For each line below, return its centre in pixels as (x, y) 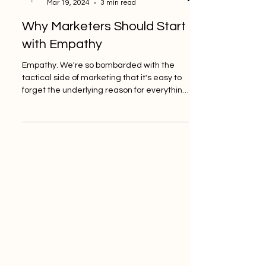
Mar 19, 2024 (68, 28)
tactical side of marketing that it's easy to (102, 103)
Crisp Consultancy (75, 18)
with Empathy (62, 69)
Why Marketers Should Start (104, 51)
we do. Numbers (53, 128)
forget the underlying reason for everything (105, 115)
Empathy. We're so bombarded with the (98, 90)
